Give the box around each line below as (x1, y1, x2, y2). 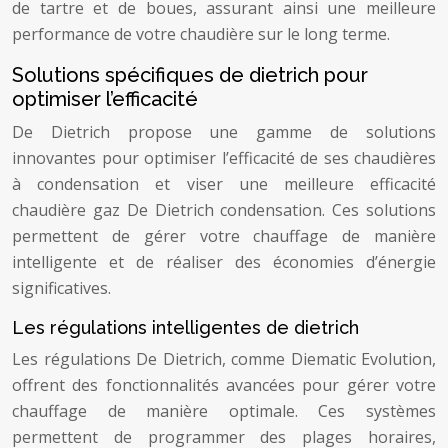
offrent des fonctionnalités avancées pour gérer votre (12, 374, 436, 396)
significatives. (12, 277, 111, 299)
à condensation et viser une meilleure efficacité (12, 173, 436, 195)
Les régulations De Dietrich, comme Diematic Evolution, (12, 348, 436, 370)
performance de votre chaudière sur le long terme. (12, 23, 390, 45)
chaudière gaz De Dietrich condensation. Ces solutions (12, 199, 436, 221)
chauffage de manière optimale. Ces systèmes (12, 400, 436, 422)
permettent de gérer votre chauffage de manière (12, 225, 436, 247)
